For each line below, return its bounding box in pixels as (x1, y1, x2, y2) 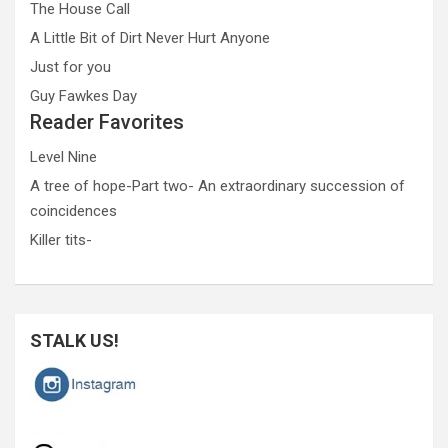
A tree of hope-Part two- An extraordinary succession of (30, 176, 405, 195)
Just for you (30, 57, 111, 76)
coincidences (30, 201, 117, 220)
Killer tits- (30, 230, 92, 249)
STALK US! (30, 329, 119, 351)
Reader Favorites (30, 109, 184, 134)
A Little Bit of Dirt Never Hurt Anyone (30, 28, 270, 47)
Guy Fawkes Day (30, 86, 137, 105)
